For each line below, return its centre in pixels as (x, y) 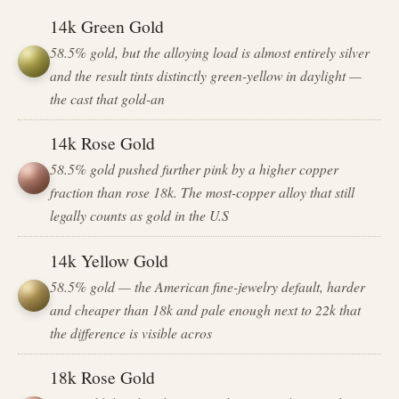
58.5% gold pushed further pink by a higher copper (195, 169)
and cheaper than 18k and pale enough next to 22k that (206, 309)
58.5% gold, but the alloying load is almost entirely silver (210, 52)
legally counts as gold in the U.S (140, 216)
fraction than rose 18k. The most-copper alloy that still (203, 192)
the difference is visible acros (131, 332)
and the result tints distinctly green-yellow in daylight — (206, 75)
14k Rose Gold (103, 143)
